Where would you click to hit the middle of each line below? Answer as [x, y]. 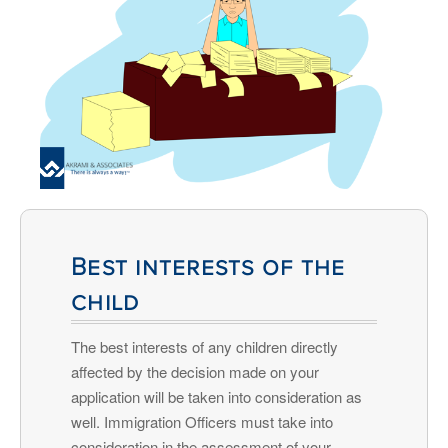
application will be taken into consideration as [216, 396]
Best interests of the [208, 267]
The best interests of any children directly [204, 346]
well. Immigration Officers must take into [202, 421]
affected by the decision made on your [195, 371]
